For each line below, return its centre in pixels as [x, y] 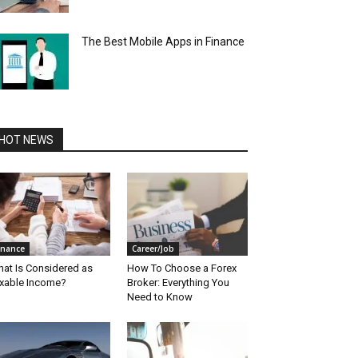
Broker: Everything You [178, 283]
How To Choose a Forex [181, 268]
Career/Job [153, 249]
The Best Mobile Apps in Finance [163, 42]
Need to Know [159, 297]
